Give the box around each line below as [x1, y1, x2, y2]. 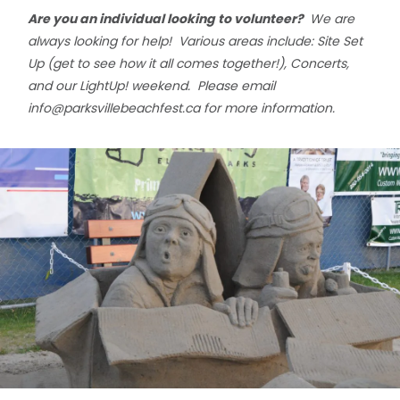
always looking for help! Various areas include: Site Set [28, 31, 363, 50]
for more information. [200, 98, 336, 117]
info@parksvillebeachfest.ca [28, 98, 201, 117]
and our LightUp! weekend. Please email [28, 76, 276, 95]
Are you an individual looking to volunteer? [28, 9, 307, 28]
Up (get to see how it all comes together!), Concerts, [28, 54, 350, 72]
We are [306, 9, 355, 28]
